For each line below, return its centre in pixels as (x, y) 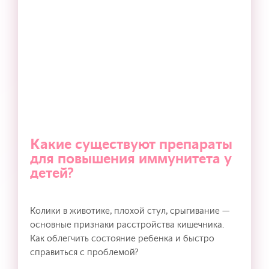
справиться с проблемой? (84, 252)
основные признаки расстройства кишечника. (127, 224)
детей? (52, 174)
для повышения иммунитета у (131, 159)
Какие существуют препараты (131, 145)
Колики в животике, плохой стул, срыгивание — (130, 210)
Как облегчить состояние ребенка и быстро (122, 238)
